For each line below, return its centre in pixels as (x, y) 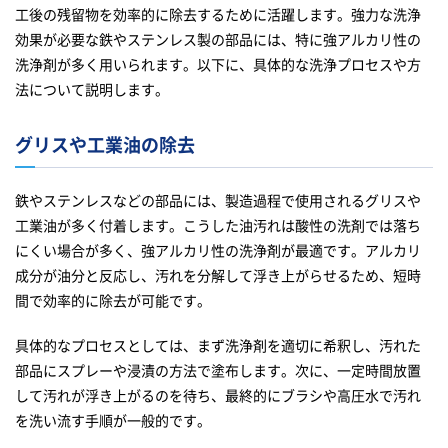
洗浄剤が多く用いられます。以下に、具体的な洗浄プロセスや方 (218, 64)
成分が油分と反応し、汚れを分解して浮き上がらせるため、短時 (218, 275)
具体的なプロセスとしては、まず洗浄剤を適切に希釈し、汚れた (218, 345)
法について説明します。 (92, 89)
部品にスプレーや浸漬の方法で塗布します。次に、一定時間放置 (218, 370)
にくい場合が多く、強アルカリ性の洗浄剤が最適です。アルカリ (218, 250)
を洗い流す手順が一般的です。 (113, 420)
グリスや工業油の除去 (105, 144)
